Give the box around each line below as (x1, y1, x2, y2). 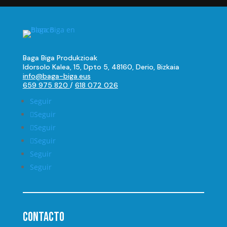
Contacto (22, 209, 64, 225)
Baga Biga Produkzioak (22, 53, 97, 63)
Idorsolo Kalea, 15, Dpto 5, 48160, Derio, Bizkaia (22, 62, 179, 72)
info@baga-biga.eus (22, 71, 91, 81)
